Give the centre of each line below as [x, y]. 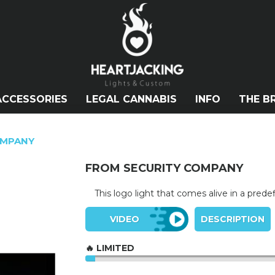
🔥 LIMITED [110, 248]
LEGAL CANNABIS [131, 99]
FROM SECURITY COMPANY [164, 168]
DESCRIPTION [233, 219]
